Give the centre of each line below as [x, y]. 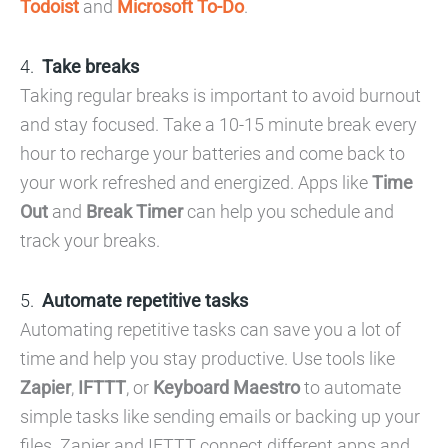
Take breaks [90, 66]
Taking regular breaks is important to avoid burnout [220, 95]
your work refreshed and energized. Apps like [196, 182]
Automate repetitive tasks [145, 300]
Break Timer [134, 211]
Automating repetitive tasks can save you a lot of [210, 329]
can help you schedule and [288, 211]
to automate [350, 387]
